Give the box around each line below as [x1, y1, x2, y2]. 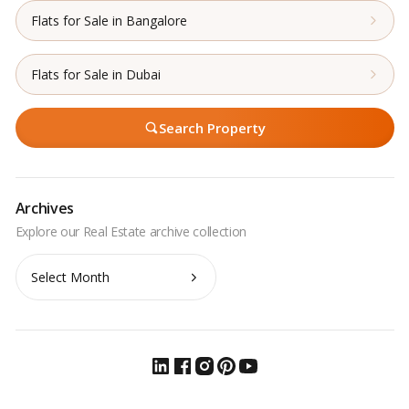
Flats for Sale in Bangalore [30, 11, 187, 29]
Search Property [158, 118, 266, 137]
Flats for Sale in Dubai [30, 65, 161, 83]
